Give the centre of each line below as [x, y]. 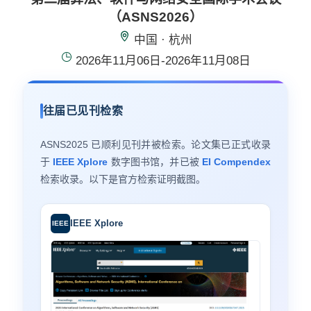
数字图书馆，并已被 [155, 162]
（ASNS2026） [155, 17]
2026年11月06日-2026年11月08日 [163, 61]
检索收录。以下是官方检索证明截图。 [123, 179]
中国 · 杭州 [163, 40]
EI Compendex [236, 162]
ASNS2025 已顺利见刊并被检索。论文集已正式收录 [155, 145]
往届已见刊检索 [83, 111]
